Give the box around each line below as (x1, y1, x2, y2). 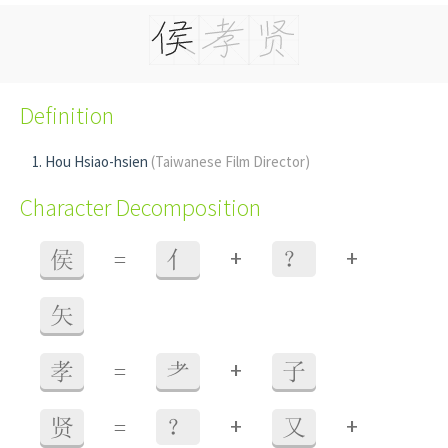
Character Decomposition (20, 192, 261, 223)
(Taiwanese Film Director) (151, 152, 310, 171)
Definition (20, 100, 114, 131)
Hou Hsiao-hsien (45, 152, 151, 171)
